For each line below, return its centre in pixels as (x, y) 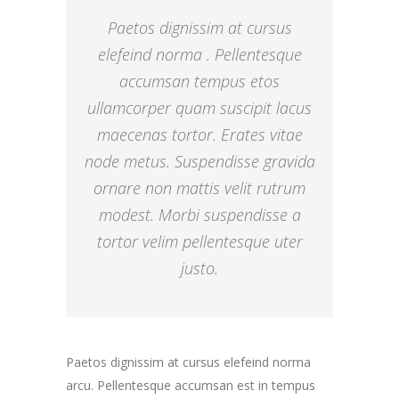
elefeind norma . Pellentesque (199, 54)
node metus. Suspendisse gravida (199, 161)
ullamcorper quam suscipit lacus (199, 108)
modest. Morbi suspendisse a (199, 215)
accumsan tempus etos (199, 81)
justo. (199, 268)
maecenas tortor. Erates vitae (199, 134)
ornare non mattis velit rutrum (199, 188)
